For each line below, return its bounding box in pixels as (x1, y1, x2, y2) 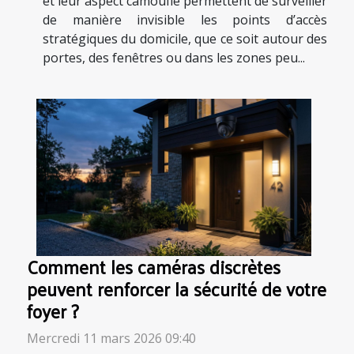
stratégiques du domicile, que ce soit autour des (43, 30, 327, 48)
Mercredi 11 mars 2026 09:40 (27, 330, 196, 348)
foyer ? (27, 294, 79, 329)
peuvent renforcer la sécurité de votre (27, 272, 326, 307)
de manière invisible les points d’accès (43, 11, 327, 29)
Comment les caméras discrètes (27, 250, 281, 284)
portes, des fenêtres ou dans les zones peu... (43, 49, 305, 67)
